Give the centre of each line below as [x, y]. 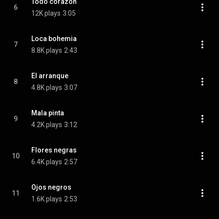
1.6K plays [47, 199]
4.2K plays [47, 125]
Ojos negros [51, 187]
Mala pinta [48, 113]
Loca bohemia [54, 39]
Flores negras [54, 150]
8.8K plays [47, 50]
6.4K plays [47, 162]
